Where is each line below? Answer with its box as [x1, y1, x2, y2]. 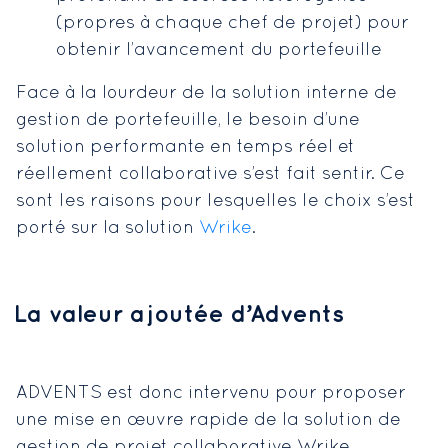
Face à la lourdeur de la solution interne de [16, 84, 397, 102]
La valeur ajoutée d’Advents [14, 303, 344, 326]
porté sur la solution [16, 219, 199, 237]
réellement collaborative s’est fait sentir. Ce [16, 165, 405, 183]
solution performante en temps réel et [16, 138, 355, 156]
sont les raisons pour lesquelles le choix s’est [16, 192, 415, 210]
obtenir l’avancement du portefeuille [56, 41, 382, 59]
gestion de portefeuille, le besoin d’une [16, 111, 360, 129]
